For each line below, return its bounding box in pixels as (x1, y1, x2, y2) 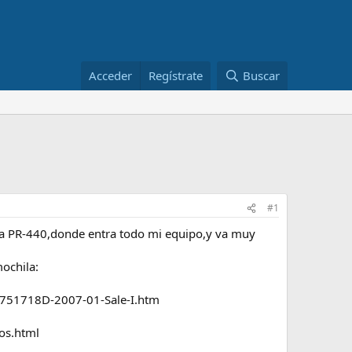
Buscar (243, 68, 280, 83)
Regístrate (148, 68, 203, 83)
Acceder (89, 68, 133, 83)
